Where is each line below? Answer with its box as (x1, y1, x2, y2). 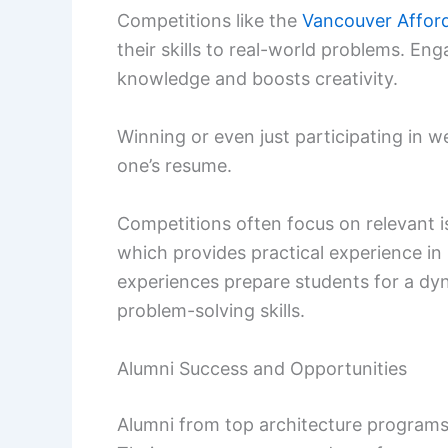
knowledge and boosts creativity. (117, 68, 398, 90)
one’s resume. (117, 155, 232, 177)
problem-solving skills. (117, 300, 305, 322)
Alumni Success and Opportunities (117, 357, 407, 379)
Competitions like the (117, 10, 302, 32)
